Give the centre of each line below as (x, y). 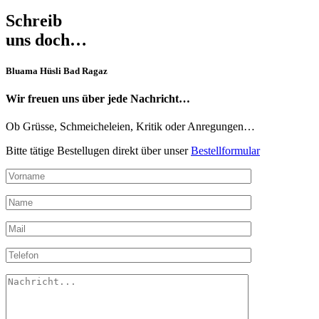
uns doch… (46, 40)
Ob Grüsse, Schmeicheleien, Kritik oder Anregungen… (130, 127)
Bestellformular (225, 151)
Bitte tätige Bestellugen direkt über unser (98, 151)
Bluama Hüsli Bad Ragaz (57, 70)
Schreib (34, 20)
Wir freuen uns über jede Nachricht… (98, 98)
